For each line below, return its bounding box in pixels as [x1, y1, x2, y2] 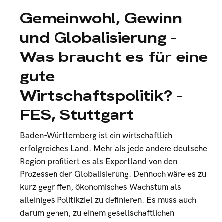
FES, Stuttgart [20, 105, 134, 124]
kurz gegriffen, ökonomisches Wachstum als [20, 182, 181, 192]
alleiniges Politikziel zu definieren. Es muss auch [20, 195, 196, 205]
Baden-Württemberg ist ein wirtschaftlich [20, 131, 172, 141]
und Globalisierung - [20, 28, 176, 47]
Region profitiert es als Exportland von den [20, 157, 177, 166]
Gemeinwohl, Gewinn [20, 8, 182, 28]
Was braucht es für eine [20, 47, 208, 66]
